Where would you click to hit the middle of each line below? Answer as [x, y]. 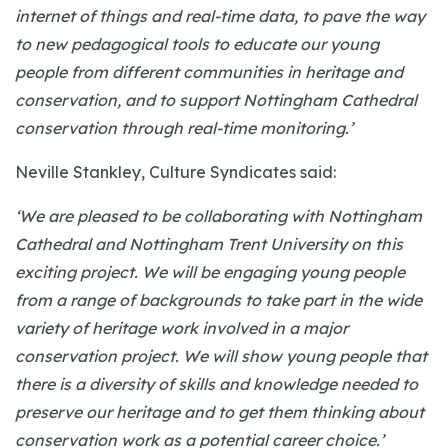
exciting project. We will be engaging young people [210, 272]
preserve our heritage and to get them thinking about [219, 412]
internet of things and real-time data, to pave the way [220, 16]
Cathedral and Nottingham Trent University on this [209, 244]
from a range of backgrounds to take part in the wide [218, 300]
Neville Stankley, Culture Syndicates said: [175, 172]
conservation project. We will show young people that [221, 356]
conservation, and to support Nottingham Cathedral [216, 100]
